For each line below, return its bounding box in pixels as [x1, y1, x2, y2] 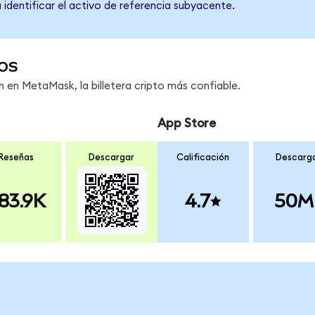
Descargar [89, 153, 135, 163]
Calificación [176, 153, 230, 163]
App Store [157, 117, 216, 129]
